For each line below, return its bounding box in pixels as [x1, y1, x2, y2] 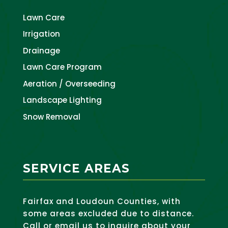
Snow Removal [22, 111, 80, 122]
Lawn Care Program [22, 62, 102, 73]
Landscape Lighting [22, 95, 102, 106]
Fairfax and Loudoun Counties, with [22, 196, 181, 207]
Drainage [22, 45, 60, 56]
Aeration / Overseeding [22, 78, 116, 89]
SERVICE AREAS [22, 161, 130, 176]
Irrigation [22, 28, 60, 40]
